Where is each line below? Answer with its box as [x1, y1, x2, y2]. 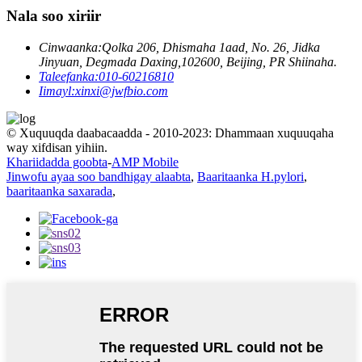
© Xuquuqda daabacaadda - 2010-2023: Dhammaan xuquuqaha [6, 125, 334, 140]
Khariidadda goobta [6, 154, 107, 169]
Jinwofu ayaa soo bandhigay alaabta [6, 169, 191, 183]
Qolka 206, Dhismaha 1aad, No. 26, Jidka [102, 40, 320, 54]
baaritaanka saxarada [6, 183, 112, 198]
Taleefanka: [39, 69, 99, 83]
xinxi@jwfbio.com [75, 83, 168, 98]
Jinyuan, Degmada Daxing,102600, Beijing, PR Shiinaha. [39, 54, 337, 69]
